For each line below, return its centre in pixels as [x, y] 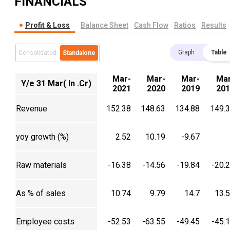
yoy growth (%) [42, 137]
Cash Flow [151, 25]
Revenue [32, 109]
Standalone [79, 53]
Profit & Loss [47, 25]
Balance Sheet [104, 25]
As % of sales [41, 194]
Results [214, 25]
